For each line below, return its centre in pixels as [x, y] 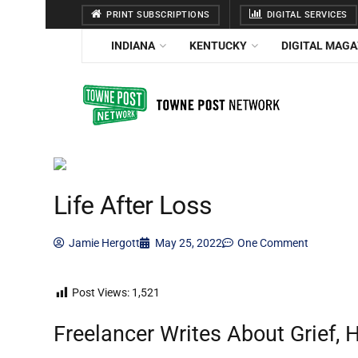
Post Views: [101, 293]
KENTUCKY [218, 46]
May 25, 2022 [189, 243]
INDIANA [133, 46]
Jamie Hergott [104, 243]
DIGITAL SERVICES [306, 15]
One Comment [273, 243]
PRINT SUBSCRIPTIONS [157, 15]
